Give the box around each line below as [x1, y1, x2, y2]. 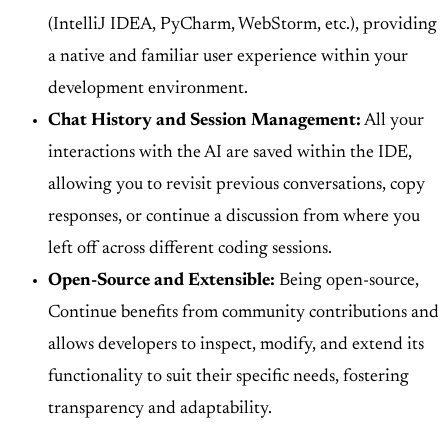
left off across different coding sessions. [48, 240, 332, 259]
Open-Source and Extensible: [48, 272, 275, 291]
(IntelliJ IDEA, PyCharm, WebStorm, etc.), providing [48, 16, 437, 35]
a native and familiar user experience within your [48, 48, 408, 67]
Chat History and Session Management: [48, 112, 361, 131]
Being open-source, [275, 272, 419, 291]
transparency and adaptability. [48, 400, 272, 419]
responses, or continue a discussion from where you [48, 208, 420, 227]
